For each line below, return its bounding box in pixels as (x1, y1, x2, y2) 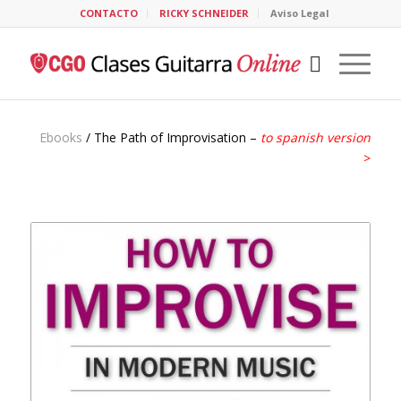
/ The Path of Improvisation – (82, 129, 261, 146)
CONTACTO (80, 6, 139, 20)
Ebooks (39, 129, 83, 146)
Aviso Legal (270, 6, 330, 20)
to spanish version (260, 129, 371, 146)
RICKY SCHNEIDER (159, 6, 250, 20)
